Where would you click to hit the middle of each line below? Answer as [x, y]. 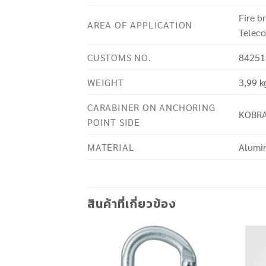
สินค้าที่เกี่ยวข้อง [132, 203]
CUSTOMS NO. [119, 57]
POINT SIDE [114, 122]
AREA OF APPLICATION [140, 24]
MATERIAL [111, 147]
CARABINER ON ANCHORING [151, 107]
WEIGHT [106, 82]
